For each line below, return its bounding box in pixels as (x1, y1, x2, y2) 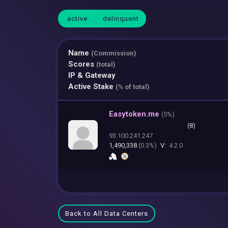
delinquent (103, 14, 139, 22)
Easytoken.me (109, 109, 161, 119)
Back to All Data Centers (65, 209, 148, 217)
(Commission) (91, 49, 136, 57)
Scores (68, 59, 96, 69)
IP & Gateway (68, 70, 116, 80)
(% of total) (116, 82, 150, 91)
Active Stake (68, 81, 116, 91)
